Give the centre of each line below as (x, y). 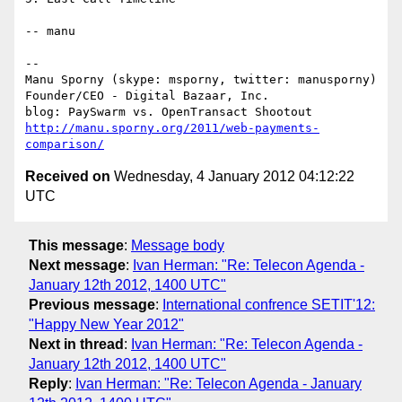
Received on (68, 177)
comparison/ (65, 144)
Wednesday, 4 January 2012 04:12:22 (232, 177)
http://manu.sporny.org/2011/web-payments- (172, 128)
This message (76, 245)
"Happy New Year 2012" (106, 324)
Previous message (92, 304)
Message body (178, 245)
